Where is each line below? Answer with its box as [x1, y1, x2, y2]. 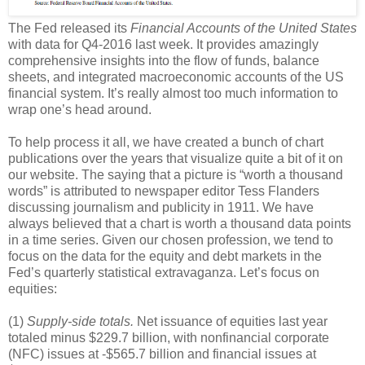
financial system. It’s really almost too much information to [8, 86, 338, 101]
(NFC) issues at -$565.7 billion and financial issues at [8, 347, 316, 362]
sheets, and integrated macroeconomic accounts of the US [8, 70, 344, 85]
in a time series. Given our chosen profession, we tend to [8, 233, 333, 248]
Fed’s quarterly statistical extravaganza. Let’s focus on [8, 266, 319, 280]
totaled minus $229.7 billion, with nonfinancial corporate [8, 331, 329, 345]
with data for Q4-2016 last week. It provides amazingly [8, 37, 319, 52]
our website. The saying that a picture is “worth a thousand [8, 168, 343, 182]
